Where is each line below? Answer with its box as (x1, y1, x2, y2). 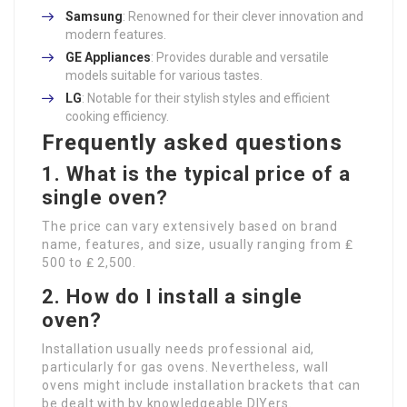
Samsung (65, 9, 123, 25)
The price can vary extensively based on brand (42, 219, 338, 234)
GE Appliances (65, 50, 151, 65)
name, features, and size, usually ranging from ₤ (42, 237, 353, 253)
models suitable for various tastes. (65, 68, 263, 84)
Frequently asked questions (42, 130, 342, 156)
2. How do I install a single (42, 285, 303, 309)
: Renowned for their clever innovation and (123, 9, 363, 25)
